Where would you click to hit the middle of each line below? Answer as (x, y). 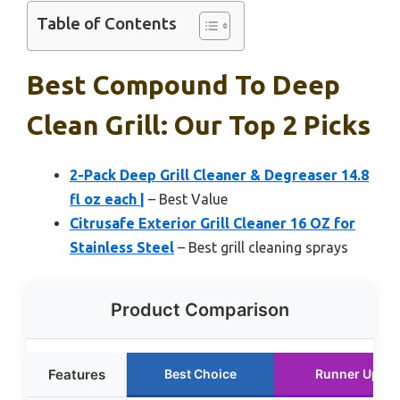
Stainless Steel (122, 248)
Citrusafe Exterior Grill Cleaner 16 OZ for (212, 224)
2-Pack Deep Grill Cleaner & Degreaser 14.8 (219, 175)
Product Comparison (200, 310)
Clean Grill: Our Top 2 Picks (199, 125)
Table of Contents (107, 24)
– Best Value (186, 200)
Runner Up (347, 374)
